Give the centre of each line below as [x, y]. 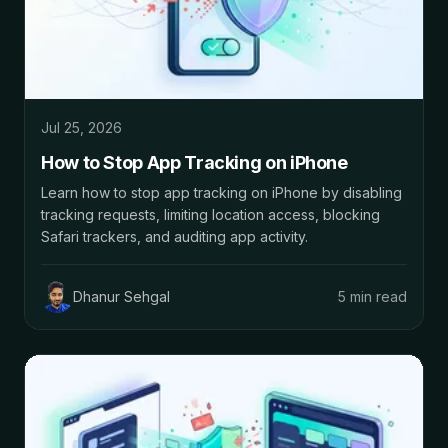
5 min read [372, 297]
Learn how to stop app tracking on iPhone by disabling [221, 193]
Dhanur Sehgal [121, 297]
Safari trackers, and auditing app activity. [174, 237]
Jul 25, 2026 [81, 128]
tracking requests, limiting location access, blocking [210, 215]
